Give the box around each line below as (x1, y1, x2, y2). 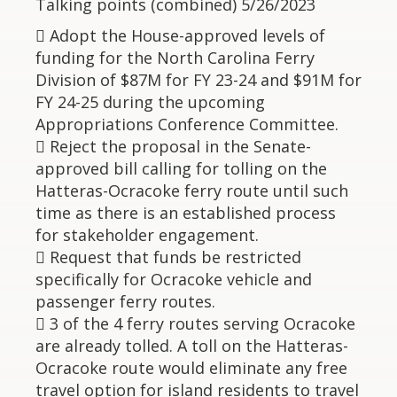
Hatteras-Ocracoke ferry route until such (35, 180, 348, 201)
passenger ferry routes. (35, 291, 215, 312)
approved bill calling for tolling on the (35, 158, 327, 179)
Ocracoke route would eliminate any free (35, 357, 347, 378)
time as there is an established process (35, 202, 336, 223)
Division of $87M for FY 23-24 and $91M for (35, 69, 362, 90)
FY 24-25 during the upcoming (35, 91, 265, 113)
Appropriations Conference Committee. (35, 113, 339, 135)
